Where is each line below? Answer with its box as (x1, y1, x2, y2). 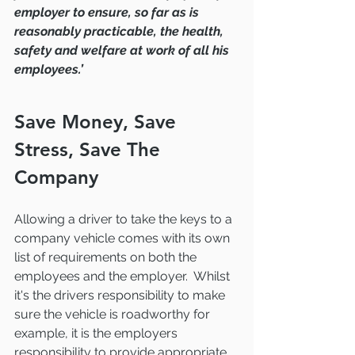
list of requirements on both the (14, 250, 200, 265)
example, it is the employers (14, 326, 181, 342)
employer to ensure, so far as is (14, 5, 202, 21)
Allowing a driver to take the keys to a (14, 212, 235, 227)
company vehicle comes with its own (14, 231, 233, 246)
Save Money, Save (14, 110, 181, 134)
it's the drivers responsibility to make (14, 288, 228, 303)
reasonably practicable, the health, (14, 24, 227, 40)
